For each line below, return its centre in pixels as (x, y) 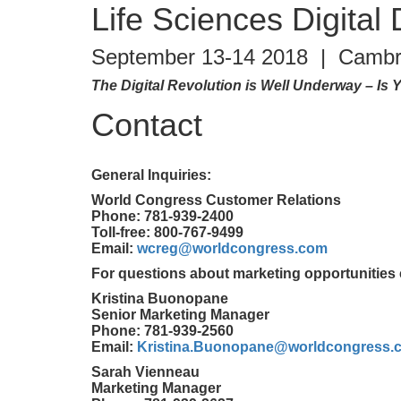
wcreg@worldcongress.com (232, 248)
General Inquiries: (151, 175)
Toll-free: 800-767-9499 (167, 232)
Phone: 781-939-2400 (162, 216)
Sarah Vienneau (145, 372)
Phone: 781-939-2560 (162, 331)
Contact (147, 125)
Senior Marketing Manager (180, 315)
